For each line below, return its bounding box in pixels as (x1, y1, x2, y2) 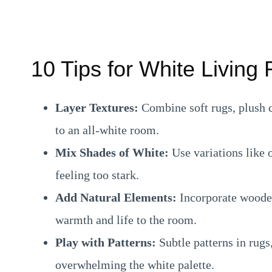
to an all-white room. (55, 123, 159, 137)
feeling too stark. (55, 168, 139, 182)
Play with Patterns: (55, 235, 156, 249)
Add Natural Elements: (55, 190, 177, 204)
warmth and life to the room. (55, 212, 197, 226)
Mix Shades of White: (55, 145, 169, 159)
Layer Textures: (55, 100, 138, 114)
